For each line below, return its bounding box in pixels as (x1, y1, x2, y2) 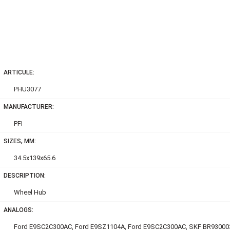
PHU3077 (13, 85, 41, 93)
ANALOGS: (3, 206, 33, 214)
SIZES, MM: (3, 137, 36, 145)
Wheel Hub (13, 188, 46, 196)
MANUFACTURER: (3, 103, 54, 110)
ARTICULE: (3, 68, 34, 76)
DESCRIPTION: (3, 171, 46, 179)
